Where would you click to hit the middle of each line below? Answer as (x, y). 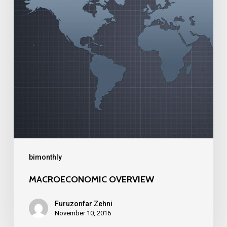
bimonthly (45, 157)
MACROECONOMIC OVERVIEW (91, 179)
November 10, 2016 (83, 213)
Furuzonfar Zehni (83, 204)
